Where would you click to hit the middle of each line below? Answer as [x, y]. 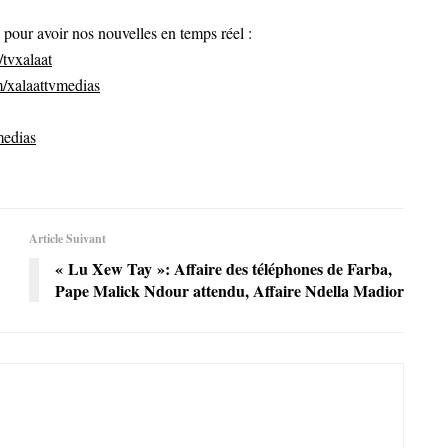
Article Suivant [67, 238]
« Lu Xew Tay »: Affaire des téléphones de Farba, [223, 268]
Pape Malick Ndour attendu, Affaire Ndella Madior [229, 290]
